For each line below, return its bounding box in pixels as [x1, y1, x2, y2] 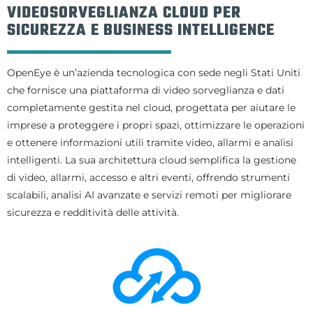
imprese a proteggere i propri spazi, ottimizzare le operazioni [7, 119, 305, 131]
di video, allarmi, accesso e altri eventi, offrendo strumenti [7, 171, 290, 184]
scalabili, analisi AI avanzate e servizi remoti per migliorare [7, 189, 291, 201]
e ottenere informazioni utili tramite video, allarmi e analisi [7, 136, 293, 149]
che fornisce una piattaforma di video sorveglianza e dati [7, 84, 284, 96]
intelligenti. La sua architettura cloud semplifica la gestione [7, 154, 296, 166]
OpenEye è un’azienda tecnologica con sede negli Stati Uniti [7, 66, 300, 79]
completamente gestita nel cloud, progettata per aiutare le [7, 101, 296, 114]
